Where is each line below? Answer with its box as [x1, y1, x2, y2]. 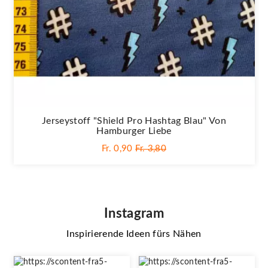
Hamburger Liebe [96, 126, 172, 136]
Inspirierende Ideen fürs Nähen [66, 229, 202, 239]
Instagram [103, 206, 165, 220]
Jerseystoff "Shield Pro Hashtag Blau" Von [41, 115, 227, 126]
